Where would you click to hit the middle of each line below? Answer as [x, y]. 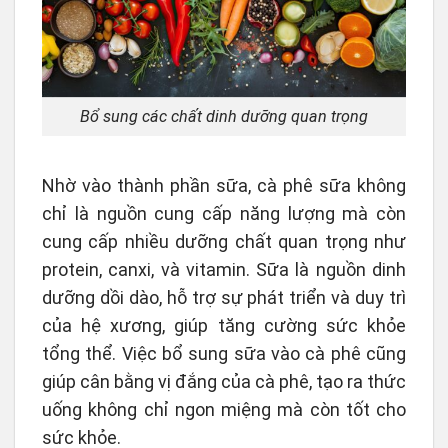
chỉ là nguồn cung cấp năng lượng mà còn [224, 213]
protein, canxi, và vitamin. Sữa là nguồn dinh [224, 269]
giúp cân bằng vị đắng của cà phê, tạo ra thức [224, 381]
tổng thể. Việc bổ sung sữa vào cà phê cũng [224, 353]
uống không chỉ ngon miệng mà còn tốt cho [224, 409]
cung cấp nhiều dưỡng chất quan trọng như [224, 241]
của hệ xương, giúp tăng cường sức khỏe [224, 325]
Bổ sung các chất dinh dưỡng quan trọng [224, 117]
